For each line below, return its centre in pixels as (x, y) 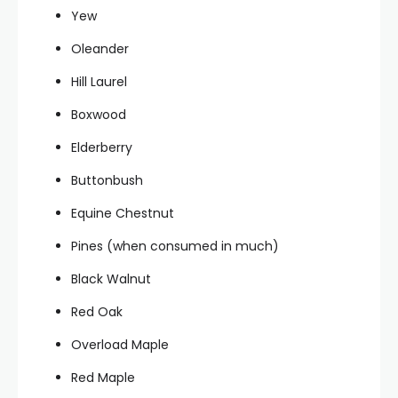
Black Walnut (111, 279)
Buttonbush (107, 180)
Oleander (100, 48)
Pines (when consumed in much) (175, 246)
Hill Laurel (99, 81)
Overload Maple (120, 344)
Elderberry (102, 147)
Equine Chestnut (123, 213)
